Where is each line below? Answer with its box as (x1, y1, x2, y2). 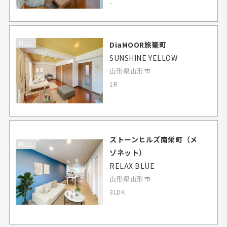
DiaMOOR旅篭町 (109, 39, 167, 50)
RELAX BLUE (109, 160, 155, 171)
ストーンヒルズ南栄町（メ (109, 134, 198, 144)
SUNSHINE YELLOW (109, 52, 178, 63)
